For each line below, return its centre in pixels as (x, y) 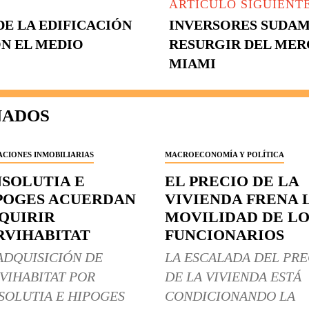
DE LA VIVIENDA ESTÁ (233, 277)
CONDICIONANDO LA (230, 296)
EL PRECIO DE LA (232, 181)
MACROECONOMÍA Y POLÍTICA (225, 155)
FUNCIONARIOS (225, 235)
